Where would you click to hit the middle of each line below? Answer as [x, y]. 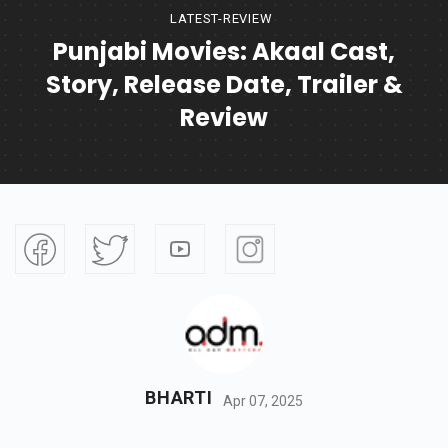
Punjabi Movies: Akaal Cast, [224, 52]
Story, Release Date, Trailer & [224, 85]
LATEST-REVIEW [221, 19]
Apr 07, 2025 [262, 400]
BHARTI [179, 398]
